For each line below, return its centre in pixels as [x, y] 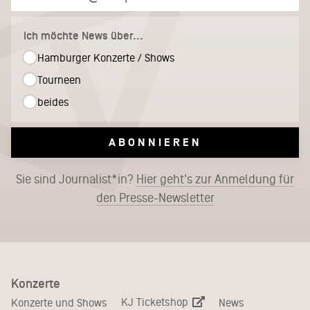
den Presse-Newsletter [155, 198]
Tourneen [59, 80]
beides [53, 102]
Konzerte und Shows [59, 302]
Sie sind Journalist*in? [76, 180]
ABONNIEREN [155, 143]
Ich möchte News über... [83, 36]
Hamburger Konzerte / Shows [106, 58]
